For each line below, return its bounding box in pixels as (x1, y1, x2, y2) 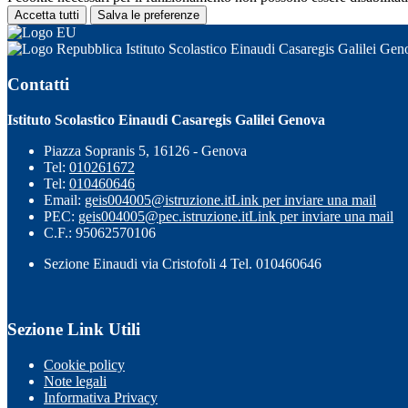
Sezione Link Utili (7, 320, 140, 340)
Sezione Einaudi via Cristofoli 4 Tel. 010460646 (44, 255, 321, 271)
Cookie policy (44, 357, 125, 372)
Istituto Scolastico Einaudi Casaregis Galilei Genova (7, 111, 325, 127)
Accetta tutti (15, 8, 79, 23)
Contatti (7, 74, 69, 94)
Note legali (44, 373, 107, 389)
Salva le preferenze (97, 8, 199, 23)
